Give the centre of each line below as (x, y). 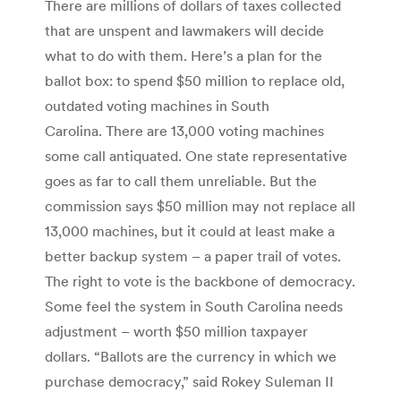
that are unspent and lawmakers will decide (184, 30)
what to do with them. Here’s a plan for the (183, 55)
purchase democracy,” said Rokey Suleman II (189, 381)
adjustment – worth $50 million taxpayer (176, 331)
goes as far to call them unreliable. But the (181, 180)
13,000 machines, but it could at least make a (190, 230)
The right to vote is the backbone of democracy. (200, 281)
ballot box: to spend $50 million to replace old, (195, 80)
